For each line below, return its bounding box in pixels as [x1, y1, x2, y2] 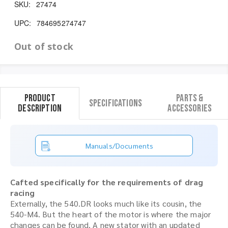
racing [10, 187, 35, 198]
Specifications [89, 97, 142, 109]
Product [24, 92, 55, 104]
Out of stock [14, 40, 73, 52]
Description [18, 102, 62, 115]
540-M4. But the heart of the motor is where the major [10, 208, 211, 219]
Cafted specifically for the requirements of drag [10, 176, 204, 187]
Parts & [176, 92, 204, 104]
